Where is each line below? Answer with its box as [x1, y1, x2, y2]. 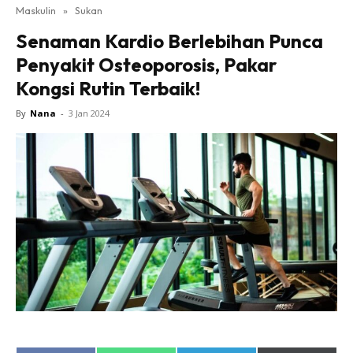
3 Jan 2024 [69, 107, 110, 119]
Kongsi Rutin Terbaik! [16, 76, 200, 100]
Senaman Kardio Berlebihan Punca [16, 29, 323, 53]
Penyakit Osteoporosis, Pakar [16, 53, 277, 76]
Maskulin [16, 4, 56, 17]
